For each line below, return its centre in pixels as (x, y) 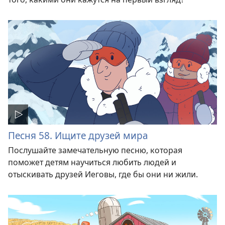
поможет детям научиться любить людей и (92, 162)
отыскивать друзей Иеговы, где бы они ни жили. (103, 174)
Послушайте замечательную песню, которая (95, 150)
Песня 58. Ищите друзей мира (78, 135)
